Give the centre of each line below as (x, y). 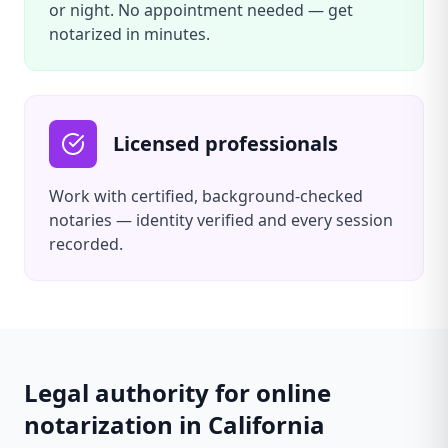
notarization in (116, 424)
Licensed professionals (225, 143)
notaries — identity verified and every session (221, 220)
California (266, 424)
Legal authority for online (177, 392)
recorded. (86, 244)
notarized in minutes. (129, 34)
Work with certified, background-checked (206, 196)
